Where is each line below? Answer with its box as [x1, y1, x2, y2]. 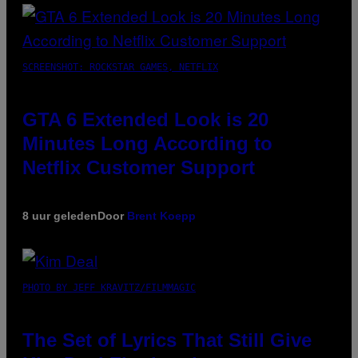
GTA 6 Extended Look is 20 [22, 109, 268, 131]
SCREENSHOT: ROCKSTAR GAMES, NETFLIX [22, 62, 218, 74]
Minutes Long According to [22, 133, 272, 155]
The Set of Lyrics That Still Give [22, 329, 312, 352]
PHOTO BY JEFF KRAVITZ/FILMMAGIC [22, 282, 196, 294]
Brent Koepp [127, 209, 196, 223]
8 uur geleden [22, 209, 97, 223]
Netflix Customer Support [22, 157, 255, 179]
